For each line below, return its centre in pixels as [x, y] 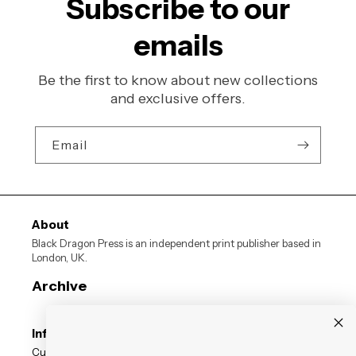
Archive [59, 286]
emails [178, 46]
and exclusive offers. [178, 99]
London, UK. [60, 258]
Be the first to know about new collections [178, 81]
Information [67, 334]
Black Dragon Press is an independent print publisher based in [176, 244]
